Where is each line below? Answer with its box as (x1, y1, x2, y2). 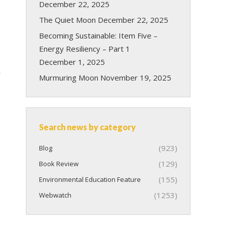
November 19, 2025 (100, 72, 171, 83)
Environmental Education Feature (39, 175, 141, 184)
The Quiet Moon (39, 15, 96, 25)
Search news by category (39, 122, 136, 132)
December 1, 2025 (39, 57, 105, 67)
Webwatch (39, 191, 71, 200)
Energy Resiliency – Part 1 (39, 44, 132, 54)
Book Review (39, 159, 79, 169)
